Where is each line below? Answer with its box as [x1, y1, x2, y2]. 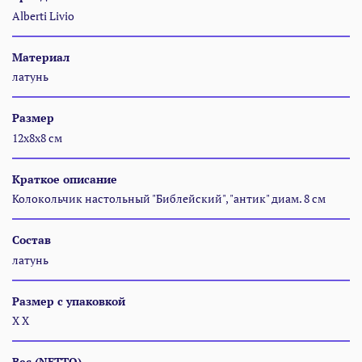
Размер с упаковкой [12, 293, 125, 309]
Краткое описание [12, 170, 117, 187]
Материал [12, 48, 69, 65]
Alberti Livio [12, 7, 74, 23]
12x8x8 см [12, 129, 62, 145]
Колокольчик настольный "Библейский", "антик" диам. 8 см [12, 191, 326, 207]
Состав [12, 232, 51, 248]
